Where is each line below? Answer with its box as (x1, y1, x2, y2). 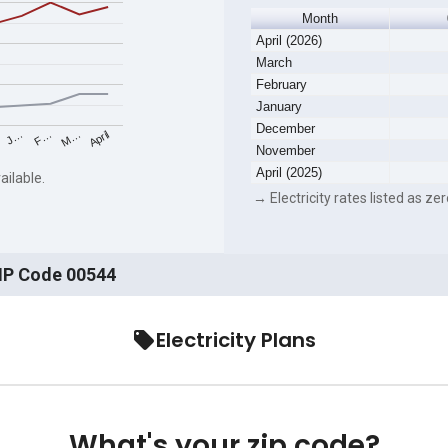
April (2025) (255, 165, 322, 181)
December (255, 121, 315, 137)
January (255, 99, 302, 115)
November (255, 143, 315, 159)
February (255, 77, 307, 93)
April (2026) (255, 33, 322, 49)
